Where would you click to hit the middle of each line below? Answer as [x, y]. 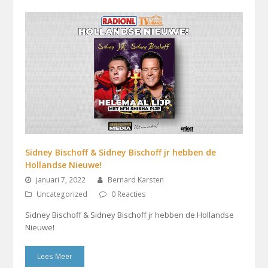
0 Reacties [129, 194]
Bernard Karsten [136, 180]
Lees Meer [55, 256]
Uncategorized [62, 194]
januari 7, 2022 [61, 180]
